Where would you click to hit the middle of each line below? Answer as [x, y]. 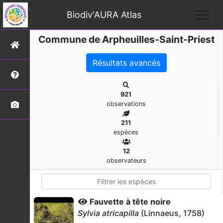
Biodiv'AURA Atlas [104, 14]
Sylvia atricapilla [108, 213]
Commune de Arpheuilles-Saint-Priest [126, 39]
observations [126, 104]
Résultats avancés [126, 63]
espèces [126, 132]
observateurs [126, 161]
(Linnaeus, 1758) [172, 213]
